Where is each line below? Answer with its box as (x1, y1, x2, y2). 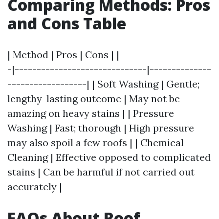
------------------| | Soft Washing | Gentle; (7, 78, 199, 90)
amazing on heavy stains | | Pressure (7, 107, 174, 119)
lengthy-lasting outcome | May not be (7, 92, 180, 105)
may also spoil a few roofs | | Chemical (7, 136, 184, 149)
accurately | (7, 180, 62, 193)
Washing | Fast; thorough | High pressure (7, 122, 194, 134)
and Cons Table (7, 13, 126, 34)
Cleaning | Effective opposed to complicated (7, 151, 211, 163)
